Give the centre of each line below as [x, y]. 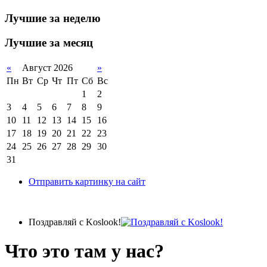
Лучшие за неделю [53, 18]
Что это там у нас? [84, 251]
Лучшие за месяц [49, 42]
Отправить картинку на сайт [87, 181]
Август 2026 [47, 67]
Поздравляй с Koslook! [75, 222]
